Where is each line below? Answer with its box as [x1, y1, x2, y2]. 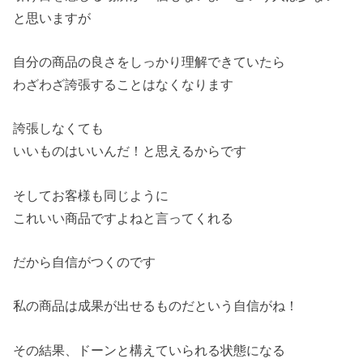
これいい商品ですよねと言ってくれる [13, 210, 234, 225]
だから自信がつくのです [13, 254, 156, 270]
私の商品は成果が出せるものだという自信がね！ [13, 298, 299, 314]
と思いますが [13, 10, 92, 25]
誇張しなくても [13, 121, 105, 136]
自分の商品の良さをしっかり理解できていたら [13, 54, 286, 70]
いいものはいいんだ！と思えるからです [13, 143, 247, 159]
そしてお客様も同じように [13, 187, 169, 203]
